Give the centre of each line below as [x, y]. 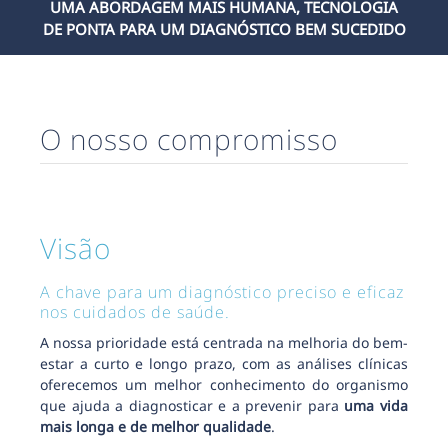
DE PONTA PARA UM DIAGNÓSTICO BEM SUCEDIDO [224, 28]
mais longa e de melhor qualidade [155, 426]
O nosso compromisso [189, 138]
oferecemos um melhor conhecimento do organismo [224, 384]
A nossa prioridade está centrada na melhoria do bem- [224, 342]
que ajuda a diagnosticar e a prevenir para [192, 405]
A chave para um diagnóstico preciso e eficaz [222, 291]
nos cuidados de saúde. [135, 311]
